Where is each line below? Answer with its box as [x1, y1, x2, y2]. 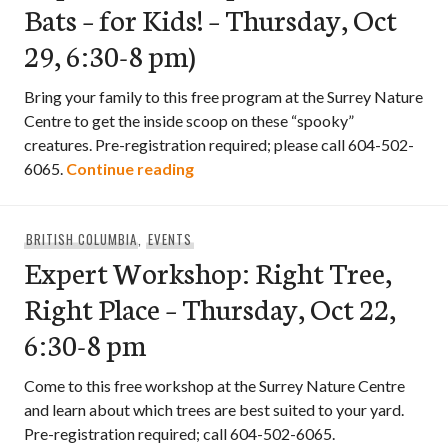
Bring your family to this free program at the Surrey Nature [24, 87, 423, 106]
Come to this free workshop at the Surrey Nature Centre [24, 376, 405, 395]
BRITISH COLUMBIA [25, 229, 137, 249]
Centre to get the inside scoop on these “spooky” [24, 111, 354, 130]
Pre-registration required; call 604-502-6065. [24, 424, 335, 443]
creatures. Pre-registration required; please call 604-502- [24, 135, 414, 154]
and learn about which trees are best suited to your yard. [24, 400, 404, 419]
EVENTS [148, 229, 193, 249]
